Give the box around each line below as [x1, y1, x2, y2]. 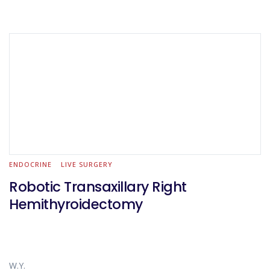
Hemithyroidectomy [9, 195, 143, 214]
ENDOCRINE [9, 160, 52, 169]
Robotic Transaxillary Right [9, 177, 187, 196]
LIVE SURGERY [61, 160, 113, 169]
